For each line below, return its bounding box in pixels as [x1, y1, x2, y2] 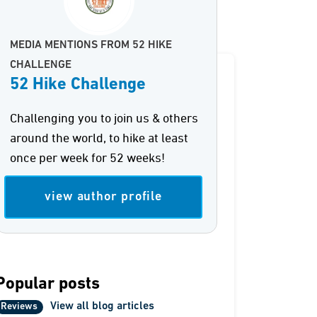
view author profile [45, 190, 163, 204]
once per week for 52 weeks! [10, 152, 166, 165]
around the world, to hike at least [10, 132, 189, 145]
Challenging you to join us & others [10, 113, 199, 125]
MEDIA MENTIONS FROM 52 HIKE [10, 40, 173, 51]
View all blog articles [50, 301, 155, 312]
